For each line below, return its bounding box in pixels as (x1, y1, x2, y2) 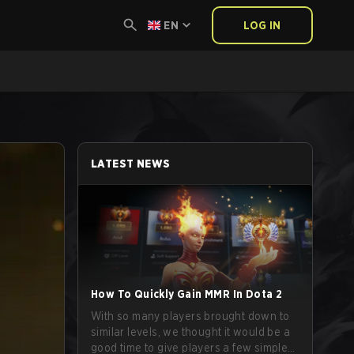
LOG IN (243, 19, 281, 32)
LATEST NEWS (91, 157, 171, 170)
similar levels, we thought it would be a (91, 326, 290, 338)
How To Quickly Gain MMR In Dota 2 (91, 288, 283, 300)
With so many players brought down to (91, 310, 290, 322)
